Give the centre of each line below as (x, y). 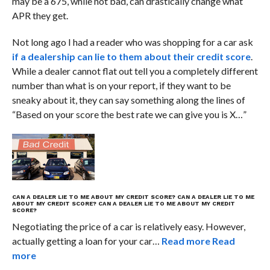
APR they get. (40, 15)
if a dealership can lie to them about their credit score (131, 56)
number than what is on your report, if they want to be (121, 85)
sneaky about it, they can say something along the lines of (128, 99)
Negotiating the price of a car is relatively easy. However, (128, 226)
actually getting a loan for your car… (86, 240)
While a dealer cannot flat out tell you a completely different (135, 71)
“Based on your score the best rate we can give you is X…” (129, 114)
